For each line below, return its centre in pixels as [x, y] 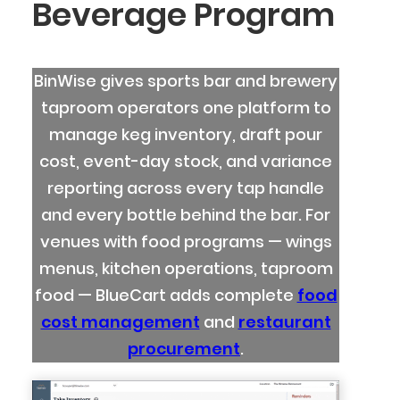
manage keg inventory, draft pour [186, 135]
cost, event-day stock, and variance [186, 162]
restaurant [284, 322]
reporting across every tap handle [186, 188]
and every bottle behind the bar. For [186, 215]
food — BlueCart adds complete [166, 296]
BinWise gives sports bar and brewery [186, 81]
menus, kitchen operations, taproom [186, 269]
